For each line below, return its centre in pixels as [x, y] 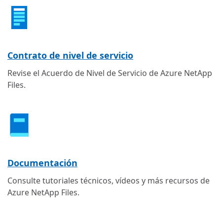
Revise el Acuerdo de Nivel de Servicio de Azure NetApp [110, 73]
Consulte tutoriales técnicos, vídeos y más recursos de [109, 180]
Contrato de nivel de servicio [70, 55]
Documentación [42, 163]
